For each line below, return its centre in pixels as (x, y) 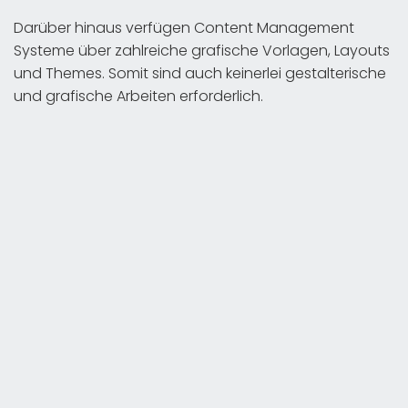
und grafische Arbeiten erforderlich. (138, 96)
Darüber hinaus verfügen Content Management (184, 27)
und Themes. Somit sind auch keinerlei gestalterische (200, 73)
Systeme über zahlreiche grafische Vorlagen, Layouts (202, 50)
